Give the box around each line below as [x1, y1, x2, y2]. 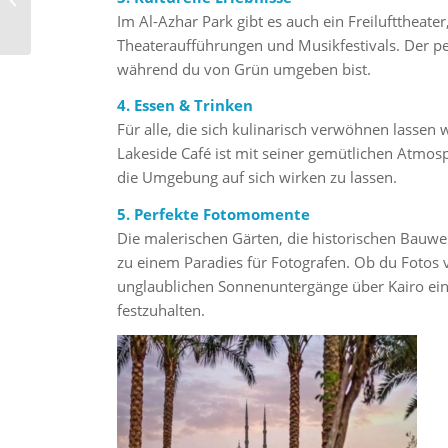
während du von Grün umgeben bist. [117, 58, 372, 79]
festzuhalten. [117, 300, 206, 321]
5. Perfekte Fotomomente [117, 204, 311, 225]
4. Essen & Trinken [117, 95, 254, 116]
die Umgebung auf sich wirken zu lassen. [117, 167, 398, 188]
